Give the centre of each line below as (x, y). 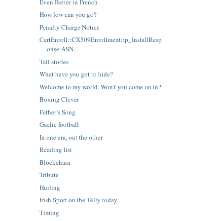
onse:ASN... (63, 49)
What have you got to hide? (76, 74)
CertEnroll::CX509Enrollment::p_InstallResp (101, 40)
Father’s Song (58, 112)
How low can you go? (68, 15)
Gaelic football (59, 125)
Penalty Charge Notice (70, 27)
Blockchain (55, 162)
